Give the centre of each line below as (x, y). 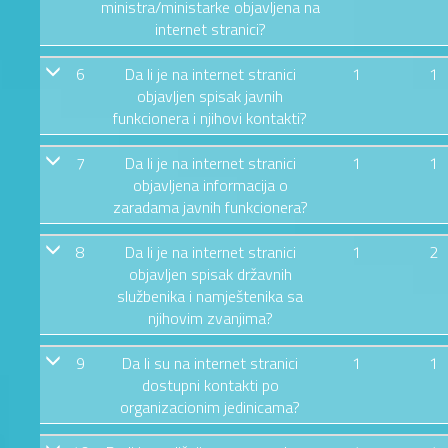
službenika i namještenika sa (210, 295)
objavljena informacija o (210, 184)
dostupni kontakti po (210, 384)
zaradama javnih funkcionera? (210, 206)
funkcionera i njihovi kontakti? (210, 117)
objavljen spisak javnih (210, 95)
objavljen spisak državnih (210, 273)
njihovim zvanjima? (210, 317)
